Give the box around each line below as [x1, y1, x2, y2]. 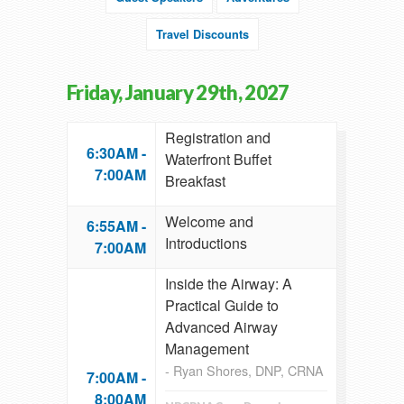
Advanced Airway [165, 317, 278, 338]
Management [165, 338, 249, 360]
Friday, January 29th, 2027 [67, 80, 289, 106]
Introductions [165, 233, 247, 254]
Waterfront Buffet [165, 149, 271, 170]
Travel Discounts [155, 26, 249, 43]
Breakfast [165, 170, 225, 192]
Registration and [165, 127, 271, 149]
